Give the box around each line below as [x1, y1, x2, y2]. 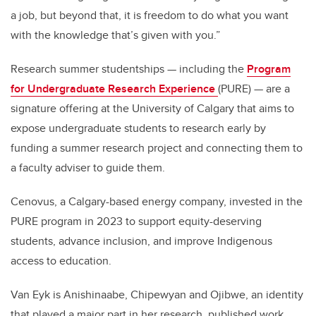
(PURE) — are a [218, 80, 290, 97]
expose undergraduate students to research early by [11, 120, 266, 137]
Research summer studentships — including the [11, 61, 247, 78]
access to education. [11, 253, 114, 269]
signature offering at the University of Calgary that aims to [11, 100, 294, 117]
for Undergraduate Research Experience [11, 80, 218, 97]
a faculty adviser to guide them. [11, 159, 168, 176]
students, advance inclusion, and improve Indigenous [11, 233, 272, 250]
